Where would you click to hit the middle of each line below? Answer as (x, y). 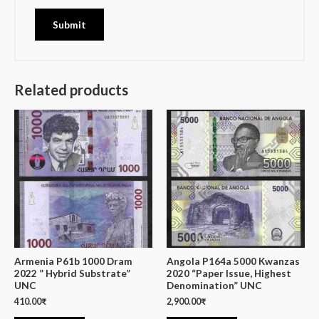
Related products (71, 90)
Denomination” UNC (214, 286)
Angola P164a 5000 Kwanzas (233, 261)
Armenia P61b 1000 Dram (73, 261)
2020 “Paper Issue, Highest (229, 273)
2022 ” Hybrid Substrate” (72, 273)
